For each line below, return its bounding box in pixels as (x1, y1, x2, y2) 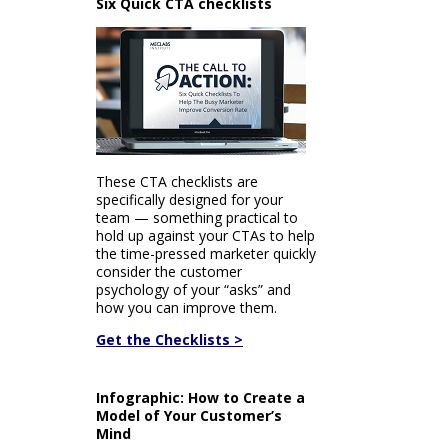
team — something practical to (96, 208, 298, 227)
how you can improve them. (96, 298, 277, 317)
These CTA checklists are (96, 172, 258, 191)
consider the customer (96, 262, 242, 281)
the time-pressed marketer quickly (96, 244, 316, 263)
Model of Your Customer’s (96, 406, 282, 425)
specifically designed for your (96, 190, 283, 209)
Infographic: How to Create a (96, 388, 305, 407)
